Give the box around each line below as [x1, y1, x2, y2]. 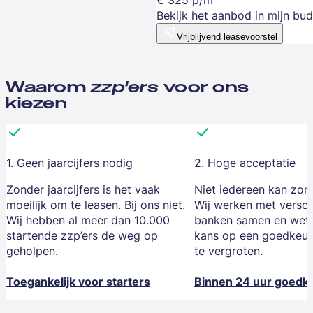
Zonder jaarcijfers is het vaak [6, 182, 160, 198]
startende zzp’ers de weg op [6, 228, 158, 244]
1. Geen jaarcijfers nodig [6, 155, 133, 171]
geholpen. [6, 243, 58, 259]
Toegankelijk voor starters [6, 274, 150, 290]
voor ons [163, 78, 249, 97]
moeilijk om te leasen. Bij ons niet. [6, 197, 185, 213]
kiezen [6, 94, 67, 113]
